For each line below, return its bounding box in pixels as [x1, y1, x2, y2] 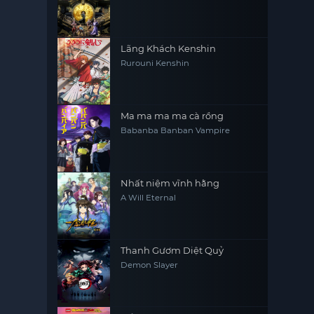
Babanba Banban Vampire [121, 125, 231, 135]
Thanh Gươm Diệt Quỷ [121, 245, 224, 256]
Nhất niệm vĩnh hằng [121, 177, 220, 189]
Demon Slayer [121, 260, 179, 270]
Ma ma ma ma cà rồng [121, 110, 224, 121]
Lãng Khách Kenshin [121, 43, 217, 54]
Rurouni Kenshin [121, 58, 190, 68]
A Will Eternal [121, 193, 177, 203]
